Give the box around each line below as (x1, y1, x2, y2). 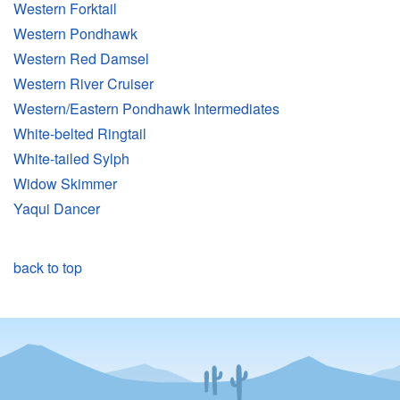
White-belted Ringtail (13, 123, 146, 145)
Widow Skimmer (13, 173, 117, 195)
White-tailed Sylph (13, 148, 129, 170)
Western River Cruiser (13, 73, 154, 95)
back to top (13, 257, 82, 279)
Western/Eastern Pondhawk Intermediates (13, 98, 279, 120)
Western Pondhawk (13, 23, 137, 45)
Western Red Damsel (13, 48, 149, 70)
